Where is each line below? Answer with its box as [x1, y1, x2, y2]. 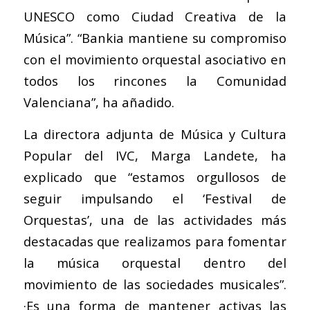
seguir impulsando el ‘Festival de [23, 190, 287, 208]
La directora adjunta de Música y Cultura [23, 125, 287, 143]
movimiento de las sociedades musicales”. [23, 275, 287, 293]
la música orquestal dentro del [23, 254, 287, 272]
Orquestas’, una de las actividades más [23, 211, 287, 229]
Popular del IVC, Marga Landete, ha [23, 147, 287, 165]
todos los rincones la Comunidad [23, 71, 287, 89]
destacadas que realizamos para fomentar [23, 232, 287, 250]
